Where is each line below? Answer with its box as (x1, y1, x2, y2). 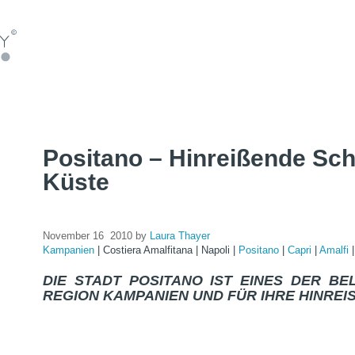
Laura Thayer (150, 230, 210, 242)
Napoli (201, 244, 233, 256)
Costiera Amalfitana (103, 244, 196, 256)
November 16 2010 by (43, 230, 150, 242)
